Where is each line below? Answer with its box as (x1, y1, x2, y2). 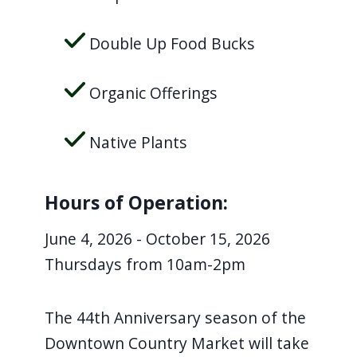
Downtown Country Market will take (44, 331, 309, 354)
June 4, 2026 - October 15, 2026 (44, 227, 270, 249)
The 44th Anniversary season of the (44, 306, 306, 328)
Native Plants (85, 131, 188, 153)
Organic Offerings (85, 81, 218, 104)
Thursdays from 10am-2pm (44, 253, 245, 275)
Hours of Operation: (44, 189, 228, 215)
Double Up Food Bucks (85, 32, 256, 54)
